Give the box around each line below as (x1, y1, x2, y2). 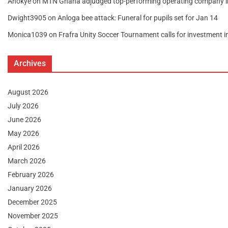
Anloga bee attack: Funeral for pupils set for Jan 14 (58, 13, 218, 22)
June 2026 (8, 115, 41, 124)
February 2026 (8, 170, 54, 179)
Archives (14, 58, 46, 68)
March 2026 (8, 156, 46, 165)
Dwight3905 (8, 13, 46, 22)
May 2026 (8, 129, 39, 137)
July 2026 (8, 101, 39, 110)
